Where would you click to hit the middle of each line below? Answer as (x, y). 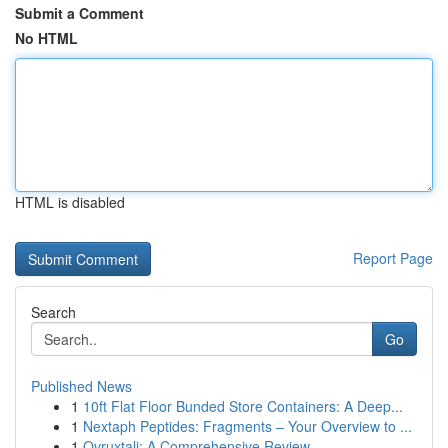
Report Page (393, 258)
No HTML (46, 38)
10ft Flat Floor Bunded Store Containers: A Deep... (243, 406)
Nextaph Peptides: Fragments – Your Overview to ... (247, 426)
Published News (81, 386)
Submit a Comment (79, 13)
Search (53, 312)
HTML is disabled (70, 202)
